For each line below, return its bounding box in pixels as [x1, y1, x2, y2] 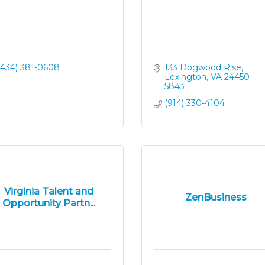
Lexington [164, 72, 206, 82]
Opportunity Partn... [2, 197, 96, 209]
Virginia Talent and [4, 185, 94, 197]
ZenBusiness [185, 191, 247, 203]
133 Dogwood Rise [164, 62, 241, 73]
